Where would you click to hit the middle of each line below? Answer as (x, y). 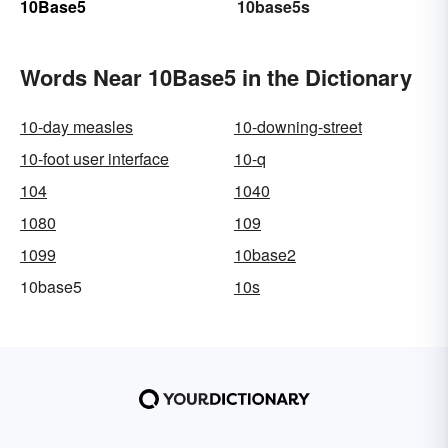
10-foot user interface (94, 159)
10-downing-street (298, 127)
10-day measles (76, 127)
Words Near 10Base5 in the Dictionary (216, 77)
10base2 (265, 255)
